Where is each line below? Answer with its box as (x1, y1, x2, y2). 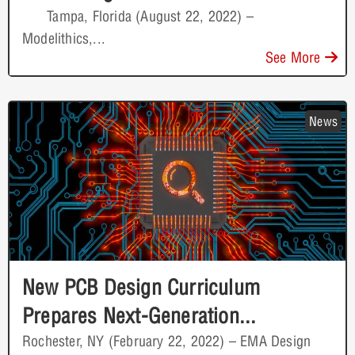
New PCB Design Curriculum (22, 273, 260, 300)
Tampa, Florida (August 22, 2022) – (22, 6, 254, 25)
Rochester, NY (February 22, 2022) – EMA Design (22, 331, 311, 350)
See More (265, 48, 325, 67)
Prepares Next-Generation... (22, 302, 257, 329)
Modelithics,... (22, 29, 105, 48)
